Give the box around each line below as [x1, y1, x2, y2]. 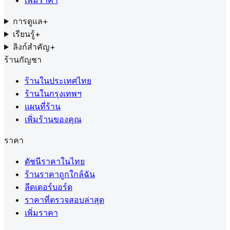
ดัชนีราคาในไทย [25, 156, 85, 166]
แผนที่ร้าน [25, 101, 61, 111]
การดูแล [12, 16, 43, 26]
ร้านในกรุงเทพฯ [25, 88, 82, 99]
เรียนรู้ [12, 29, 35, 39]
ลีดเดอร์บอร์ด [25, 182, 72, 192]
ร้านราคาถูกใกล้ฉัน [25, 169, 95, 179]
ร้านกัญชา [4, 54, 42, 65]
